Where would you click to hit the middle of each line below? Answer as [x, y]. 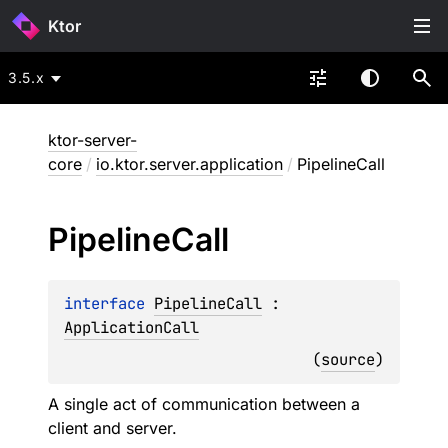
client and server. [112, 428]
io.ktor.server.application [189, 164]
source [348, 359]
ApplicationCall [131, 327]
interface [109, 303]
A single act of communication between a [204, 404]
